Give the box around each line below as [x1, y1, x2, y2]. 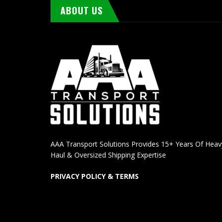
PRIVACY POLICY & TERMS [51, 171, 139, 181]
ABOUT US [60, 3, 103, 17]
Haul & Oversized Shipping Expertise [51, 150, 166, 160]
